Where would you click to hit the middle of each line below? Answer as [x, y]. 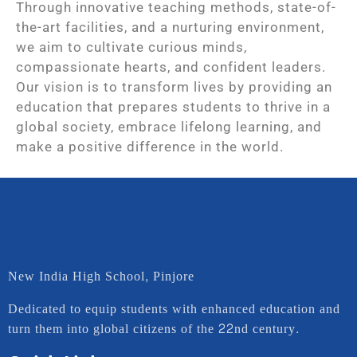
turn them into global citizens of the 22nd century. [154, 328]
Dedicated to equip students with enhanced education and [174, 308]
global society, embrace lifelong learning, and [169, 127]
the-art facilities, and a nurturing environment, [170, 27]
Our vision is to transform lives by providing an [174, 87]
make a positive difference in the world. [150, 147]
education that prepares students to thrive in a [173, 107]
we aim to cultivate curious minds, [131, 47]
